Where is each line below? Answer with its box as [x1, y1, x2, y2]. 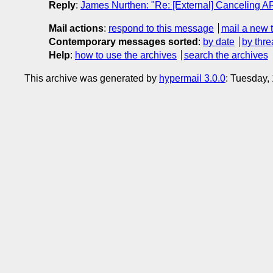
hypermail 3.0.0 [159, 73, 225, 83]
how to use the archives [75, 49, 177, 60]
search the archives [183, 49, 268, 60]
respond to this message [108, 23, 214, 34]
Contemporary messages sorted [49, 36, 198, 47]
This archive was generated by [24, 73, 159, 83]
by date [203, 36, 235, 47]
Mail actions [49, 23, 104, 34]
